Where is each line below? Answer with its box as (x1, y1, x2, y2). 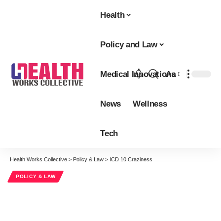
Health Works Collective (10, 156, 67, 162)
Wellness (132, 99, 167, 109)
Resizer (165, 89, 193, 98)
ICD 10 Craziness (110, 156, 152, 162)
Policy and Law (100, 39, 157, 49)
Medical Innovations (100, 69, 176, 79)
